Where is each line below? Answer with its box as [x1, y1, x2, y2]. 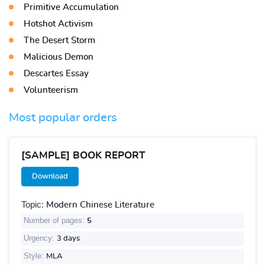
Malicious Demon [24, 53, 93, 62]
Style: [24, 251, 46, 260]
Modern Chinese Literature [46, 201, 154, 209]
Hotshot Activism [24, 20, 93, 28]
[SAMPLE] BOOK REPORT [21, 150, 146, 160]
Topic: [21, 199, 46, 209]
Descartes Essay [24, 69, 89, 78]
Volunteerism [24, 86, 78, 95]
